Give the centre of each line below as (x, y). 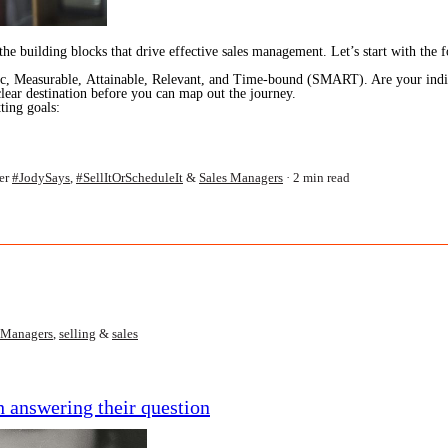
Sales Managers (241, 177)
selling (77, 333)
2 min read (321, 177)
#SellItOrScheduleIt (129, 177)
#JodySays (41, 177)
